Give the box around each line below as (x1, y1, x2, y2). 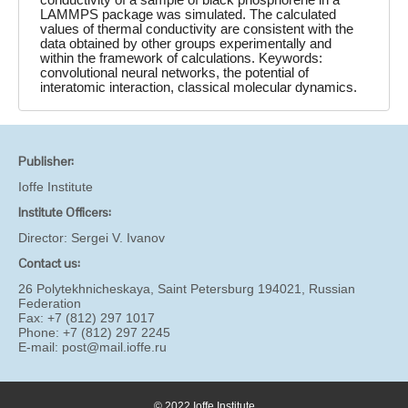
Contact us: (18, 255, 80, 272)
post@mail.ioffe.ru (62, 340, 167, 355)
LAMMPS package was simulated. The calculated (40, 6, 337, 22)
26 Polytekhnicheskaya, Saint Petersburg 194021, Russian (18, 281, 355, 297)
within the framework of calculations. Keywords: (40, 50, 323, 66)
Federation (18, 296, 81, 311)
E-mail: (18, 340, 62, 355)
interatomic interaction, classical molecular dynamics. (40, 79, 358, 95)
